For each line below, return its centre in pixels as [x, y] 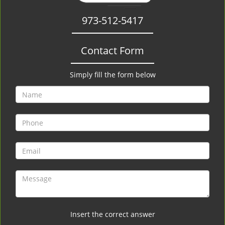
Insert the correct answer [113, 214]
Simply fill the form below [113, 75]
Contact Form [113, 50]
